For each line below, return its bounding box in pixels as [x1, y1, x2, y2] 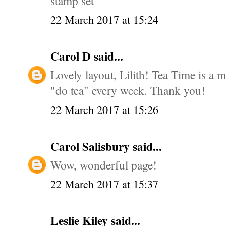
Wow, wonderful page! [50, 156, 157, 173]
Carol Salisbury [50, 137, 133, 155]
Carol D [50, 47, 94, 65]
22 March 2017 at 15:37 [50, 177, 158, 192]
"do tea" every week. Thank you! [50, 82, 205, 99]
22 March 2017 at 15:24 [50, 12, 158, 27]
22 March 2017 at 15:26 [50, 102, 158, 117]
